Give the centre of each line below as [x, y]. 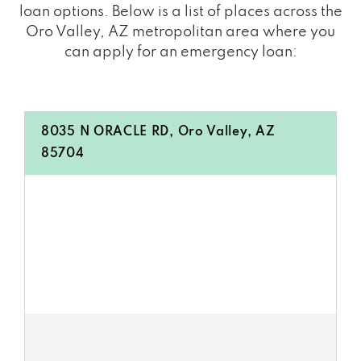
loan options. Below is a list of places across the [180, 12]
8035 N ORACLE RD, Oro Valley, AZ [158, 132]
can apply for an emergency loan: [180, 52]
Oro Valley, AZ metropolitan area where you [180, 32]
